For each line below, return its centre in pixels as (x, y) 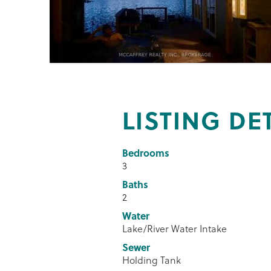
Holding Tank (152, 260)
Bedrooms (146, 153)
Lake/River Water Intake (175, 228)
